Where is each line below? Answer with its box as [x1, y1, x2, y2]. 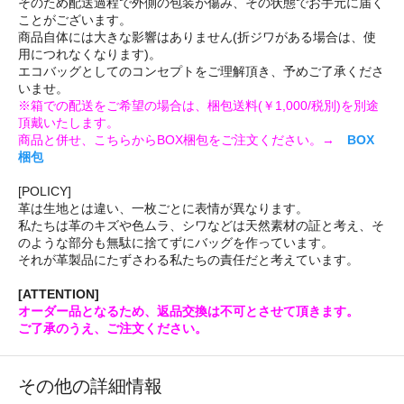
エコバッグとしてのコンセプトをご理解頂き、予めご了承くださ [18, 64, 384, 79]
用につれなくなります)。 [18, 47, 161, 62]
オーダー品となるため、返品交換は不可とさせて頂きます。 [18, 304, 359, 319]
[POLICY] [18, 184, 71, 199]
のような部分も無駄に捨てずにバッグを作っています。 [18, 235, 334, 251]
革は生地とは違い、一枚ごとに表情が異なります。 [18, 201, 308, 216]
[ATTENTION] [18, 287, 99, 302]
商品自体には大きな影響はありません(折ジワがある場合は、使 [18, 30, 376, 45]
